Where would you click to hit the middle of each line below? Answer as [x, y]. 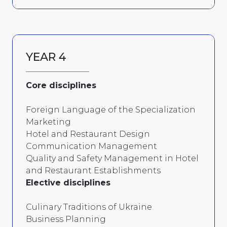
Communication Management [91, 146]
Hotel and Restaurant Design [88, 134]
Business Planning [66, 219]
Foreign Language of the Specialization [111, 109]
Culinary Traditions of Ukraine [89, 207]
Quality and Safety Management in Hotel [112, 158]
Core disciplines [61, 85]
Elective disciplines [68, 182]
